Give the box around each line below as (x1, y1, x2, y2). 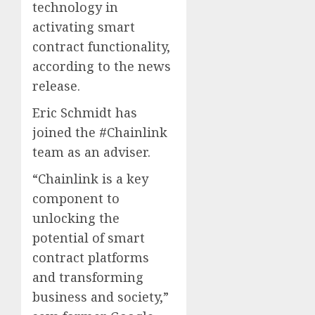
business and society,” (32, 288, 169, 305)
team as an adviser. (32, 143, 150, 160)
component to (32, 189, 120, 207)
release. (32, 77, 80, 94)
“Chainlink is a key (32, 169, 148, 187)
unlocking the (32, 209, 120, 226)
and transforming (32, 268, 143, 285)
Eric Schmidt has (32, 103, 137, 121)
